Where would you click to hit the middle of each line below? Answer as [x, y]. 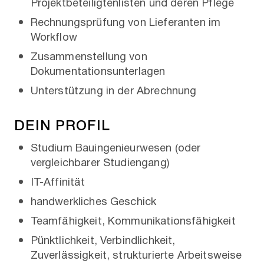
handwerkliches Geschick [93, 202]
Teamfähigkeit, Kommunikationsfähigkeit [133, 221]
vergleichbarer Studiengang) [100, 163]
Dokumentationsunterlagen [98, 72]
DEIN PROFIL [62, 124]
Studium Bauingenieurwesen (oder [115, 148]
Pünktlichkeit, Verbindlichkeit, [103, 241]
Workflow [54, 37]
